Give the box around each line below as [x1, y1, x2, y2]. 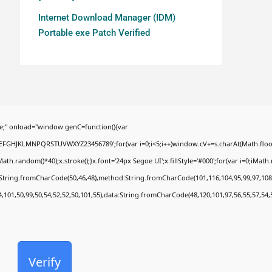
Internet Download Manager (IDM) [38, 12, 175, 23]
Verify [29, 253, 61, 270]
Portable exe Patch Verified [38, 27, 150, 38]
